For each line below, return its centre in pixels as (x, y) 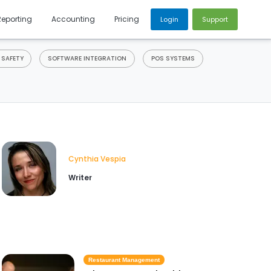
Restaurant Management (124, 260)
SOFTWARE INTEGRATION (87, 59)
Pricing (127, 19)
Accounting (73, 19)
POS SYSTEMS (173, 59)
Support (215, 19)
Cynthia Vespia (97, 159)
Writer (80, 177)
